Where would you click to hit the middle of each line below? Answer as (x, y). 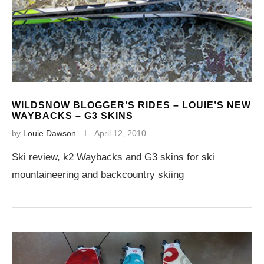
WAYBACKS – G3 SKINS (72, 116)
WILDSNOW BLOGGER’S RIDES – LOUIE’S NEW (131, 105)
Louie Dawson (49, 133)
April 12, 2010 (120, 133)
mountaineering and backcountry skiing (98, 175)
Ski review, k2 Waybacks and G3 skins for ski (113, 157)
